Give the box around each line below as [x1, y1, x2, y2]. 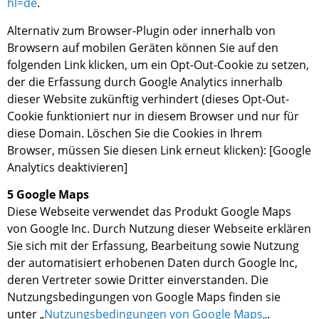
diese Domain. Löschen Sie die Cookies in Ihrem [7, 125, 262, 141]
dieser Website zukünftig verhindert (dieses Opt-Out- [7, 90, 289, 107]
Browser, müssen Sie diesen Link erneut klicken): [7, 142, 269, 158]
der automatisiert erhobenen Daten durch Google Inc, [7, 255, 298, 271]
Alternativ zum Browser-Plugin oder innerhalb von [7, 22, 276, 38]
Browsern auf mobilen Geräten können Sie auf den [7, 39, 278, 56]
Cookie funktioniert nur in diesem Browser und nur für [7, 108, 299, 124]
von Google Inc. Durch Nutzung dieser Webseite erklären [7, 221, 311, 237]
